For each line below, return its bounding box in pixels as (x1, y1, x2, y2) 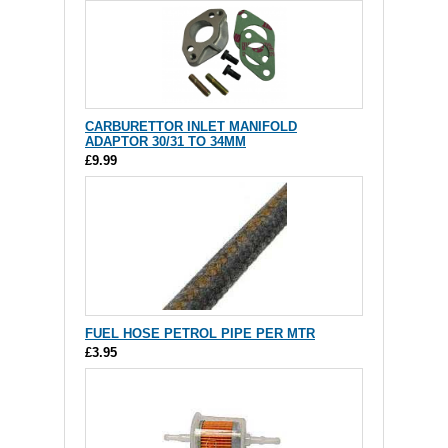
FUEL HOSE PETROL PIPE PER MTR (85, 325, 315, 341)
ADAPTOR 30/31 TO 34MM (85, 133, 246, 149)
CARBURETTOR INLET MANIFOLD (85, 118, 297, 134)
